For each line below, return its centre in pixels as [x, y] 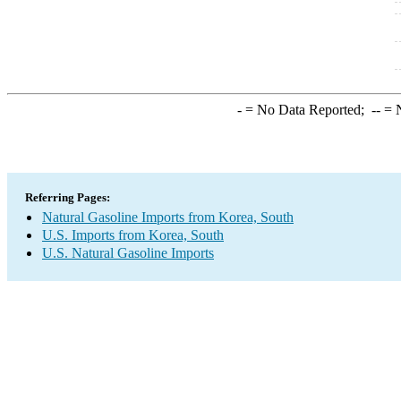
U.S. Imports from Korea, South [133, 235]
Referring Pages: [68, 197]
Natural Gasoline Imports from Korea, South [168, 217]
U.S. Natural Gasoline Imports [128, 253]
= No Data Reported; [306, 110]
